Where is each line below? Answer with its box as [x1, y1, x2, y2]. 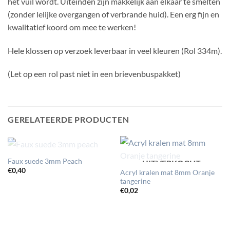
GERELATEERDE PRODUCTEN [8, 114, 129, 125]
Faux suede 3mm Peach [7, 157, 82, 165]
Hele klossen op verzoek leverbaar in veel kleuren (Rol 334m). [8, 45, 222, 55]
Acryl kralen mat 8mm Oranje [120, 168, 215, 177]
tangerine [120, 177, 150, 185]
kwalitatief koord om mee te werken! [8, 22, 136, 32]
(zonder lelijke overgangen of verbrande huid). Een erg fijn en [8, 9, 219, 19]
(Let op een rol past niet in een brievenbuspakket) [8, 69, 181, 79]
